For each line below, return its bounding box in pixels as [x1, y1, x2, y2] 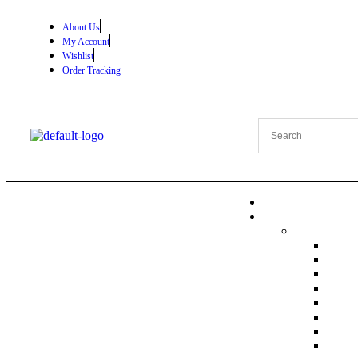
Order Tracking [62, 65, 121, 76]
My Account [62, 36, 109, 47]
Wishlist [62, 50, 93, 62]
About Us [62, 22, 100, 33]
